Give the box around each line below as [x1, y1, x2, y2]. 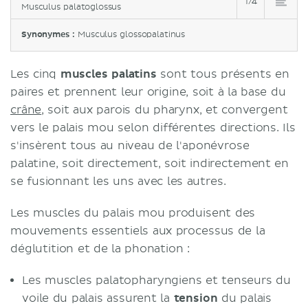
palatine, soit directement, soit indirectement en [10, 157, 289, 170]
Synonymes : [21, 30, 78, 40]
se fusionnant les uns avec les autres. [10, 175, 226, 188]
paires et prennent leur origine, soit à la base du [10, 85, 286, 99]
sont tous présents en [156, 67, 289, 81]
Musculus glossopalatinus [78, 30, 186, 40]
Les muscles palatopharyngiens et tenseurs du [22, 274, 291, 287]
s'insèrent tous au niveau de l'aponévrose [10, 139, 250, 153]
